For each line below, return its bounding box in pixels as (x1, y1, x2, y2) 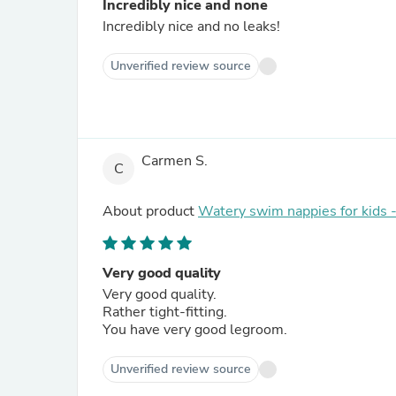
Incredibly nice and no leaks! (103, 17, 280, 36)
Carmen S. (141, 151, 208, 171)
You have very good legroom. (103, 320, 287, 339)
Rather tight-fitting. (103, 302, 231, 322)
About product (103, 202, 198, 221)
